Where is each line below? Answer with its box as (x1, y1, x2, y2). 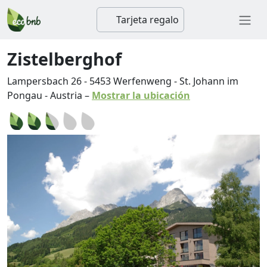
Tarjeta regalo (113, 13, 179, 26)
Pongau (7, 89, 42, 102)
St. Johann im (179, 74, 238, 88)
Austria (50, 89, 82, 102)
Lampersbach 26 (7, 74, 82, 88)
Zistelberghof (7, 47, 122, 70)
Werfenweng (113, 74, 172, 88)
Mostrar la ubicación (92, 89, 190, 102)
